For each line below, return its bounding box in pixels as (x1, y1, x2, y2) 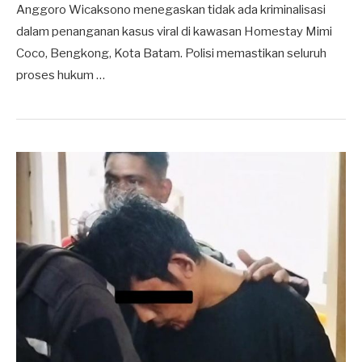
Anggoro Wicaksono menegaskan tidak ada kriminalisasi (16, 2, 326, 17)
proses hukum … (16, 67, 105, 82)
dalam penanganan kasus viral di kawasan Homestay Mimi (16, 23, 332, 39)
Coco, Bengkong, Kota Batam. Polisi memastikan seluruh (16, 45, 326, 61)
